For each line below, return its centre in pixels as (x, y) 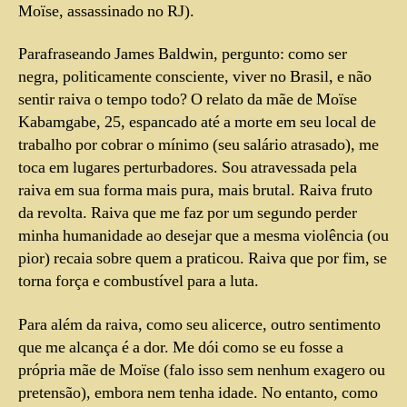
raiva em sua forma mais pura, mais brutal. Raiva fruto (195, 190)
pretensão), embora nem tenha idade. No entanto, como (198, 392)
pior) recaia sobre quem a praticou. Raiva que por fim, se (203, 258)
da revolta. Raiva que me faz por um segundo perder (188, 213)
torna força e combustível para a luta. (139, 281)
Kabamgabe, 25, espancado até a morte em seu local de (197, 122)
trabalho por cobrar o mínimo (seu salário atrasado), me (199, 145)
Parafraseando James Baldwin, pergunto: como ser (183, 54)
